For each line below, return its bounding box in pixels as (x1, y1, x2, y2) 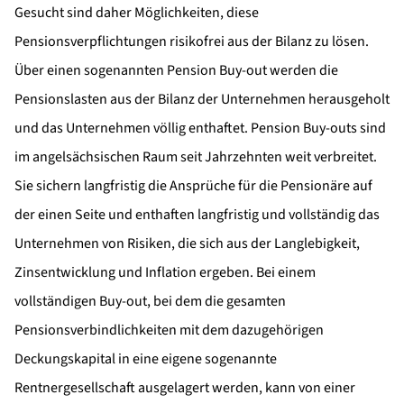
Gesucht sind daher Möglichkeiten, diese (14, 2, 259, 23)
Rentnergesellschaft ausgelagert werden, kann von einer (14, 377, 355, 398)
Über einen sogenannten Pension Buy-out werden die (14, 60, 338, 80)
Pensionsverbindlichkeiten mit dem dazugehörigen (14, 319, 324, 340)
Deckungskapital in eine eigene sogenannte (14, 348, 277, 369)
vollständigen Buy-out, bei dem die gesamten (14, 290, 286, 311)
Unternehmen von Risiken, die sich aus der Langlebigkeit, (14, 233, 360, 253)
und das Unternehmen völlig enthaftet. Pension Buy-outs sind (14, 117, 386, 138)
